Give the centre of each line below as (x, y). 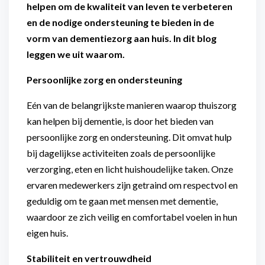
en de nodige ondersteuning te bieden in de (120, 22)
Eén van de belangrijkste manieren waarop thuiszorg (132, 105)
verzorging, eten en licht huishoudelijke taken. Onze (130, 169)
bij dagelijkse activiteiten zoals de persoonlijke (121, 153)
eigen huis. (47, 233)
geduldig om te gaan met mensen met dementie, (122, 201)
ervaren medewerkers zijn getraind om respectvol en (132, 185)
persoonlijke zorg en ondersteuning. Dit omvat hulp (129, 137)
